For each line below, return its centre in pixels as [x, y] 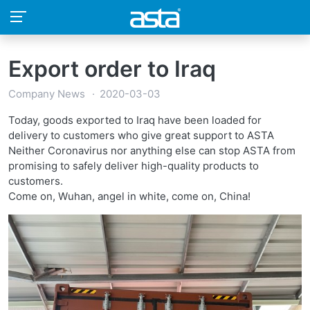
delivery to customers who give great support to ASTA [141, 135]
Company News [47, 94]
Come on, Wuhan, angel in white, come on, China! [129, 196]
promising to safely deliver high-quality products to [134, 166]
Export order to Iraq [112, 69]
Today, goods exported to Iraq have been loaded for [135, 120]
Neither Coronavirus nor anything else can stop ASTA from [152, 151]
